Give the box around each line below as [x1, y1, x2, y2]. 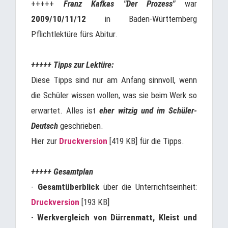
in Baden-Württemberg [86, 14, 197, 24]
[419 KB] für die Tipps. [107, 136, 184, 146]
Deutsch [31, 121, 58, 131]
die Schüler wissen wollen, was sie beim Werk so [31, 90, 197, 100]
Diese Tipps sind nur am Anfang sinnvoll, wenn [31, 75, 197, 85]
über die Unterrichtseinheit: [99, 182, 197, 192]
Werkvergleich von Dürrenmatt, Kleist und [37, 212, 197, 222]
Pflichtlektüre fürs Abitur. [31, 29, 118, 39]
